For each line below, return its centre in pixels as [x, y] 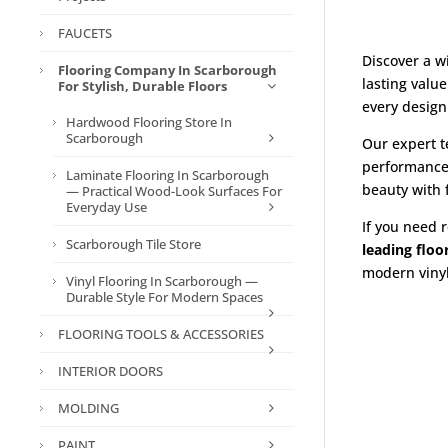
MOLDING [88, 408]
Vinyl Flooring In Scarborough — [161, 281]
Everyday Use [106, 207]
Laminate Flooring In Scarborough [167, 175]
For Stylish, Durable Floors [142, 86]
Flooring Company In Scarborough [167, 70]
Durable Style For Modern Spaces [164, 297]
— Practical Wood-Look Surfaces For [173, 191]
